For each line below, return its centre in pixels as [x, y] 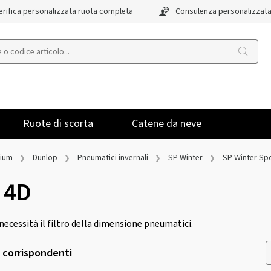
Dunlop [45, 158]
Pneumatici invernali [113, 158]
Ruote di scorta [58, 124]
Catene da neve [167, 124]
